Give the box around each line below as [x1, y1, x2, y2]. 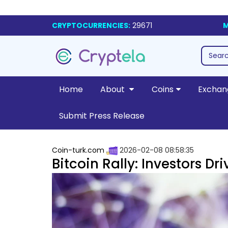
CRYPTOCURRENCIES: [52, 20, 130, 31]
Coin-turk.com [52, 145, 104, 155]
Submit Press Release [59, 110, 145, 122]
